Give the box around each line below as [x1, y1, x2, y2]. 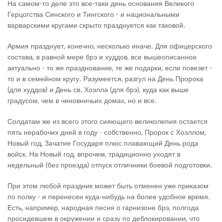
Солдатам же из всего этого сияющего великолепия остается [7, 117, 208, 125]
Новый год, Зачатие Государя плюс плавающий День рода [7, 139, 198, 147]
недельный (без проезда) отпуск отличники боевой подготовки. [7, 161, 212, 169]
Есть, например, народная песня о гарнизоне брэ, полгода [7, 203, 199, 212]
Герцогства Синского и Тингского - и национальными [7, 10, 179, 18]
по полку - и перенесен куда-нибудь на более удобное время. [7, 192, 210, 201]
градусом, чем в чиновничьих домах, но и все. [7, 96, 157, 105]
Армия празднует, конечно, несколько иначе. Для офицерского [7, 42, 212, 50]
